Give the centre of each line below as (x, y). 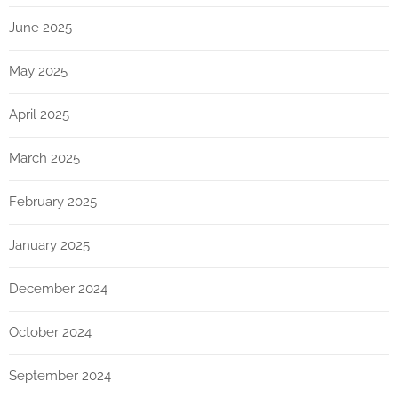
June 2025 (40, 28)
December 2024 (58, 289)
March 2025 (44, 159)
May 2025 (38, 72)
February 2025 (53, 202)
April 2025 (39, 115)
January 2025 (49, 246)
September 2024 (60, 376)
